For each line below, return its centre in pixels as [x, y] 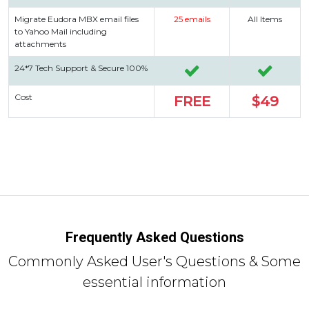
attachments [40, 43]
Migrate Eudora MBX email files [77, 19]
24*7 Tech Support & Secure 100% [81, 68]
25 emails [192, 19]
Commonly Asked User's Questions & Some [154, 261]
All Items [265, 19]
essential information [154, 282]
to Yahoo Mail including [61, 31]
